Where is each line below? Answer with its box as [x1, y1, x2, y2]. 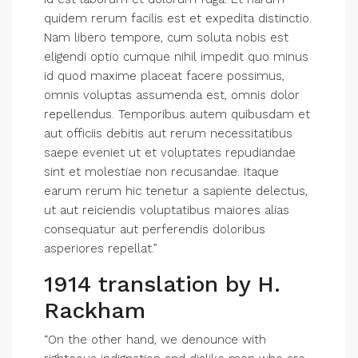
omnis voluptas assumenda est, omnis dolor [44, 88, 300, 102]
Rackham [44, 297, 145, 324]
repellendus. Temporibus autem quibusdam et [44, 107, 310, 121]
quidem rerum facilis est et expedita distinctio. [44, 11, 312, 26]
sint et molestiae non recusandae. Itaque [44, 165, 279, 179]
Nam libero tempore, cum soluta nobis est [44, 30, 288, 45]
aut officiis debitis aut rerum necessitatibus [44, 126, 292, 141]
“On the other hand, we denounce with [44, 332, 266, 347]
